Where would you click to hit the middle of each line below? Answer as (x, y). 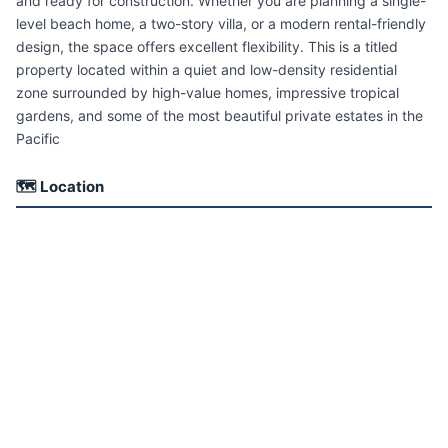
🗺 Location (60, 187)
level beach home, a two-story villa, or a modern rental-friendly (221, 24)
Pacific (38, 139)
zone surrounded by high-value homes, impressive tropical (207, 93)
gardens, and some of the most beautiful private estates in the (219, 116)
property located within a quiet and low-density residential (206, 70)
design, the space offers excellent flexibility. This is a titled (207, 47)
